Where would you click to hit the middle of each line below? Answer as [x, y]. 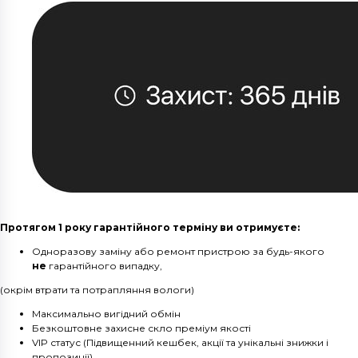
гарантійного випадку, [104, 266]
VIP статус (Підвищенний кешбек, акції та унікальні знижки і [180, 343]
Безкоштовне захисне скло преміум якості [141, 328]
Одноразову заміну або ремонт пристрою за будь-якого [178, 252]
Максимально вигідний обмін [106, 314]
